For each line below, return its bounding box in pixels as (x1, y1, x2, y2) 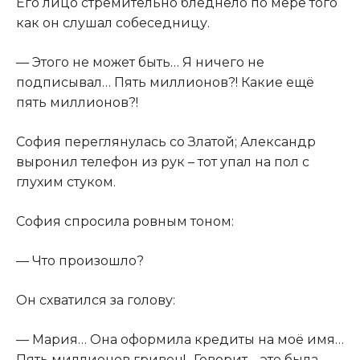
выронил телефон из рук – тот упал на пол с (16, 154, 309, 170)
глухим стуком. (16, 174, 116, 190)
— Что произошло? (16, 253, 144, 269)
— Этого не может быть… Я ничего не (16, 55, 264, 71)
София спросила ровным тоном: (16, 214, 234, 230)
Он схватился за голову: (16, 292, 175, 309)
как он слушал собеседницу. (16, 15, 210, 31)
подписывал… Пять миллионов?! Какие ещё (16, 75, 314, 91)
